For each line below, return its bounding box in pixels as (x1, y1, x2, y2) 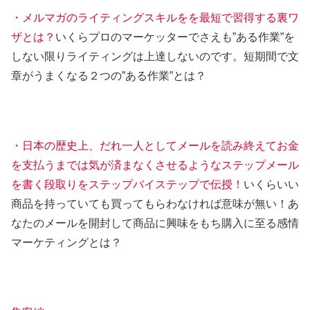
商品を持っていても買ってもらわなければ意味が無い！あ (11, 198, 299, 210)
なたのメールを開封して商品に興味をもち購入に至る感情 (11, 217, 299, 229)
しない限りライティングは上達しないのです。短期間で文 (11, 51, 299, 63)
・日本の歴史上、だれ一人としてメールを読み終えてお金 (11, 140, 299, 152)
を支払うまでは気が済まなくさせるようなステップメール (11, 159, 299, 171)
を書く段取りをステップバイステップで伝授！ (11, 179, 244, 190)
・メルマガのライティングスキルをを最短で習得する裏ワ (11, 12, 299, 24)
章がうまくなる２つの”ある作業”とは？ (11, 70, 206, 82)
